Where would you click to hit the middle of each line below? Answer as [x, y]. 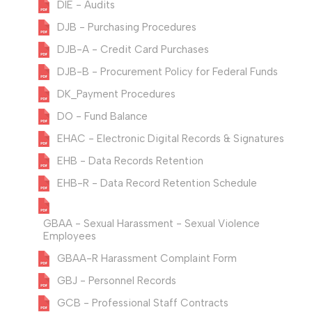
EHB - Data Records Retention [130, 161]
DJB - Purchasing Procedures [127, 28]
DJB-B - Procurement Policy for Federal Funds [167, 72]
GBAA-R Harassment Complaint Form [147, 259]
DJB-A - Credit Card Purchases [133, 50]
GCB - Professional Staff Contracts [143, 303]
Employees [70, 236]
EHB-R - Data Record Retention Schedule [157, 184]
